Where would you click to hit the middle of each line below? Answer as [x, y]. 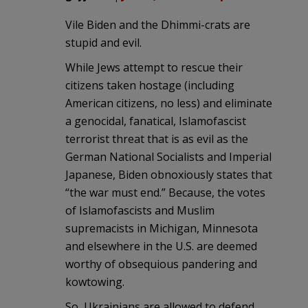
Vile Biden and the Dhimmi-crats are [158, 24]
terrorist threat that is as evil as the [157, 139]
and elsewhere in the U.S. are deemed [161, 246]
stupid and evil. [103, 42]
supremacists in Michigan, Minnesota [162, 228]
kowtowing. [95, 282]
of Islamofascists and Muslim [140, 210]
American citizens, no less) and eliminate [169, 103]
